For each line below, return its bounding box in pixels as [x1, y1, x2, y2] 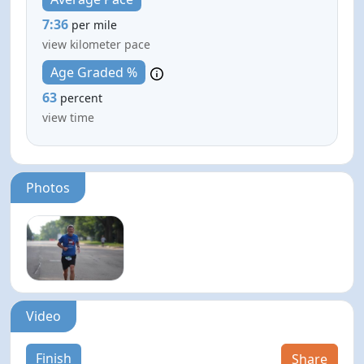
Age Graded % [50, 63, 137, 82]
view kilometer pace [42, 36, 151, 52]
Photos [26, 178, 71, 197]
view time [42, 110, 95, 126]
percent [60, 90, 103, 106]
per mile [71, 16, 118, 32]
